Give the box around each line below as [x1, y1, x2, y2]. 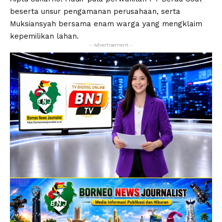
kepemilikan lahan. [10, 32, 79, 41]
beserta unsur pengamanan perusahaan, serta [10, 7, 180, 16]
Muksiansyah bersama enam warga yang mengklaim [10, 19, 202, 28]
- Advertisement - [90, 42, 132, 48]
